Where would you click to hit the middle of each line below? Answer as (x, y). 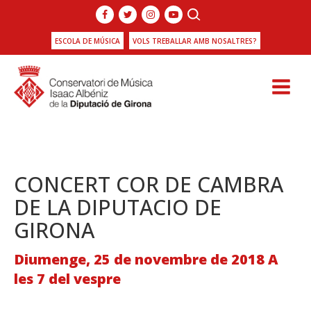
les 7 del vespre (67, 278)
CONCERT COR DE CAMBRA (149, 184)
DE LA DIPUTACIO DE (118, 207)
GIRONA (54, 230)
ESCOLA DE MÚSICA (87, 41)
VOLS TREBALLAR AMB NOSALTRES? (194, 41)
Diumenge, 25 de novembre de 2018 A (146, 259)
